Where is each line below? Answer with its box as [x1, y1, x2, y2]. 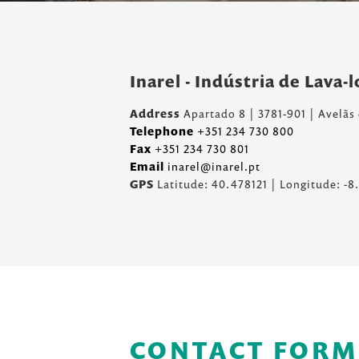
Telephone [130, 123, 194, 139]
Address [130, 106, 180, 121]
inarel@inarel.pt [164, 159, 260, 174]
